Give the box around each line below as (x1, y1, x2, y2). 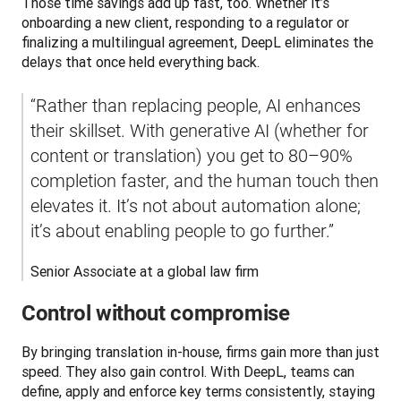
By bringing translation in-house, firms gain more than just (21, 342, 380, 361)
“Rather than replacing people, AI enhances (30, 94, 361, 116)
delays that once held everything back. (21, 52, 260, 71)
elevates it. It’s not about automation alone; (30, 194, 361, 217)
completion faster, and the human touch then (30, 169, 379, 192)
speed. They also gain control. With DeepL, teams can (21, 362, 354, 380)
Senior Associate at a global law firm (30, 261, 259, 280)
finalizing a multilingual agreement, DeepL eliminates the (21, 32, 373, 51)
